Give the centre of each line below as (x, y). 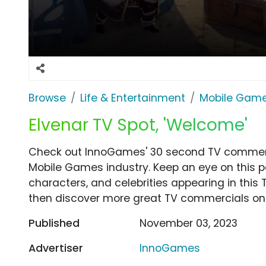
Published (54, 223)
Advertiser (56, 248)
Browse (47, 98)
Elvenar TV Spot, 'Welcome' (138, 125)
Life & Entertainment (133, 98)
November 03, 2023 (189, 223)
